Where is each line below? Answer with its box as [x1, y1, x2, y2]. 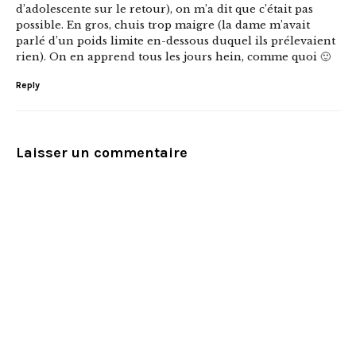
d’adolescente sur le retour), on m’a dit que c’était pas [16, 2, 313, 16]
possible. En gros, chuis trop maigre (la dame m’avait [16, 17, 310, 32]
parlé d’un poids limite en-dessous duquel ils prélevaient [16, 33, 335, 48]
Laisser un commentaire [16, 143, 188, 161]
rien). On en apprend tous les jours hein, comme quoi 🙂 [16, 49, 331, 64]
